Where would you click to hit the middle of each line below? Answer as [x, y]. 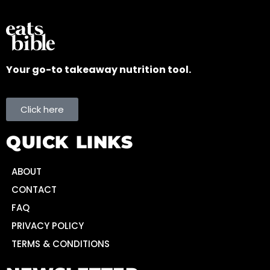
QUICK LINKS [70, 142]
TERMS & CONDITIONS [61, 244]
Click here [42, 109]
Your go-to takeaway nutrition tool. [99, 69]
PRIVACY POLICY [48, 226]
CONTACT [34, 190]
